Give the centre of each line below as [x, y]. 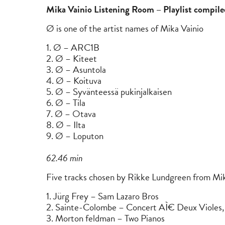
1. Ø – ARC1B [73, 47]
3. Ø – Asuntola [76, 70]
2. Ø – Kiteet [72, 59]
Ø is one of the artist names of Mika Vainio [125, 28]
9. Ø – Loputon [75, 136]
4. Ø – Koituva [74, 81]
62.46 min [65, 158]
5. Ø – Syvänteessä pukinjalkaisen [109, 92]
